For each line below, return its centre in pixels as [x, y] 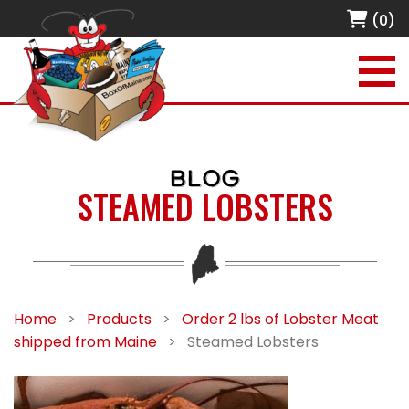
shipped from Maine [85, 342]
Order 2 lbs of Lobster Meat [280, 319]
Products [119, 319]
